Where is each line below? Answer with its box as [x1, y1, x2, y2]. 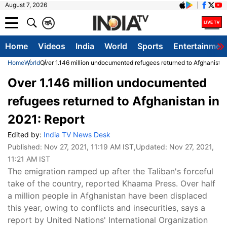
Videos [38, 41, 65, 51]
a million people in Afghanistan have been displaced [8, 191, 207, 201]
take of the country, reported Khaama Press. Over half [8, 178, 215, 188]
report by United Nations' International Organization [8, 215, 208, 225]
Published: [8, 142, 44, 151]
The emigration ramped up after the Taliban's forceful [8, 166, 213, 176]
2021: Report [8, 112, 85, 127]
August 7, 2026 [5, 1, 47, 9]
